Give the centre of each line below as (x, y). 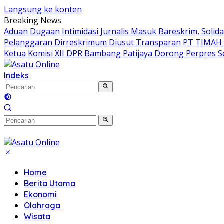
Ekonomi (40, 194)
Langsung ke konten (43, 9)
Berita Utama (50, 183)
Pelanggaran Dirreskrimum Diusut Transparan (92, 42)
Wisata (37, 216)
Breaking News (33, 20)
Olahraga (42, 205)
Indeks (16, 75)
